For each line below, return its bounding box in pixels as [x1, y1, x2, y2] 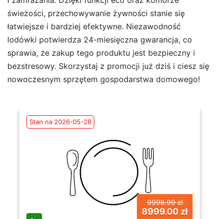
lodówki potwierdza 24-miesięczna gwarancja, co [7, 34, 192, 44]
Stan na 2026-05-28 [29, 117, 91, 126]
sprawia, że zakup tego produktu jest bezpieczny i [7, 47, 195, 58]
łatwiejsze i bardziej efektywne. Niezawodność [7, 21, 181, 31]
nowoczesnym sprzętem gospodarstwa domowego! [7, 74, 200, 84]
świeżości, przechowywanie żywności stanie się [7, 8, 185, 18]
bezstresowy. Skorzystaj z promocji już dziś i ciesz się [7, 61, 209, 71]
